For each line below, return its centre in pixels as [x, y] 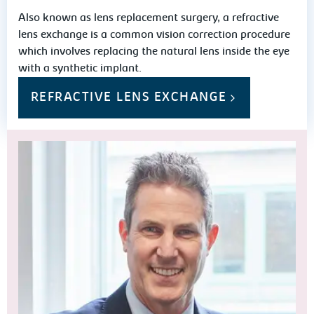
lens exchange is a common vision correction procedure [155, 35]
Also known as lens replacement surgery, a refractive [149, 18]
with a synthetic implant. [80, 69]
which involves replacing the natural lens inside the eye [154, 52]
